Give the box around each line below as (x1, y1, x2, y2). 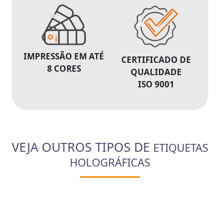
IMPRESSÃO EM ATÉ (24, 50, 104, 62)
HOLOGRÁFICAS (70, 154, 150, 169)
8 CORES (47, 62, 81, 74)
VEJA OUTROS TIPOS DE (12, 138, 153, 155)
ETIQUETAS (153, 139, 208, 155)
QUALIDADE (131, 66, 182, 78)
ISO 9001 (138, 78, 174, 90)
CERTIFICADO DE (121, 54, 191, 65)
